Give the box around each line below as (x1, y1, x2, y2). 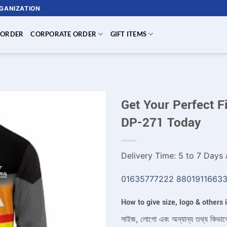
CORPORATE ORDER (30, 30, 97, 38)
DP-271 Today (121, 113, 201, 132)
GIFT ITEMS (110, 30, 147, 38)
